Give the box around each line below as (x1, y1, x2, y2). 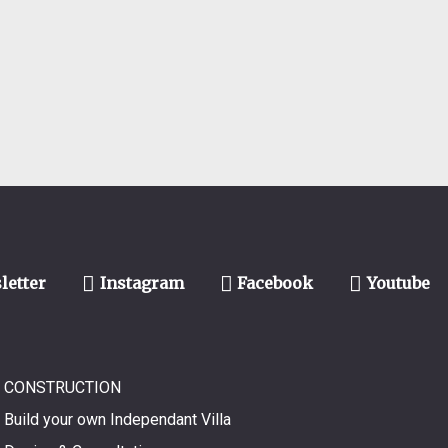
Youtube (367, 272, 431, 293)
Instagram (99, 272, 184, 293)
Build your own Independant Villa (4, 409, 231, 429)
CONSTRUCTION (4, 377, 121, 397)
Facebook (237, 272, 314, 293)
